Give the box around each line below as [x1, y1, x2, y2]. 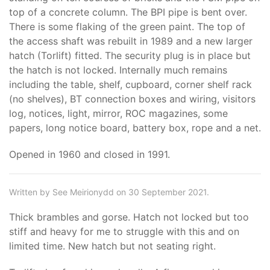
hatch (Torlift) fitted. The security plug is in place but [9, 49, 251, 61]
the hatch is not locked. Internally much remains [9, 64, 227, 76]
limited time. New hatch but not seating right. [9, 240, 216, 252]
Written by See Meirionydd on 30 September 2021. [9, 187, 209, 197]
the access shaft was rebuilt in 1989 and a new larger [9, 35, 253, 47]
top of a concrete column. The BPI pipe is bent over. [9, 6, 247, 18]
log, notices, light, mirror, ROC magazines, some [9, 107, 228, 119]
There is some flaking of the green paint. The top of [9, 20, 245, 33]
